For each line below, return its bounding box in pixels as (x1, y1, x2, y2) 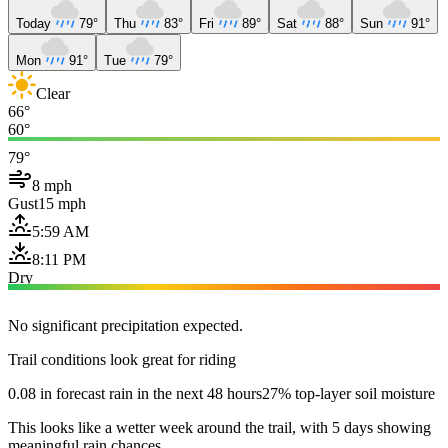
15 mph (38, 194, 86, 212)
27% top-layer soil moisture (262, 384, 435, 402)
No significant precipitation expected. (8, 316, 243, 334)
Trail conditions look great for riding (8, 350, 236, 368)
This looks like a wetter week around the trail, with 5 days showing (8, 418, 431, 436)
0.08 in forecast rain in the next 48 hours (8, 384, 262, 402)
